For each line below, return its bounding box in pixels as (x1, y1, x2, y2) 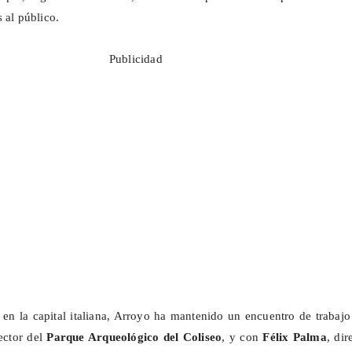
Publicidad (108, 53, 163, 66)
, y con (222, 331, 263, 344)
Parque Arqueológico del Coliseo (46, 331, 222, 344)
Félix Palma (262, 331, 327, 344)
